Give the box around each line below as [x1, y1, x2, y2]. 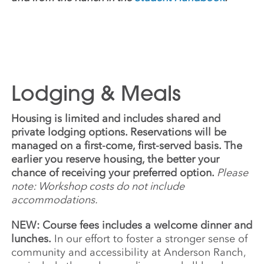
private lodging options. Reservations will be [11, 126, 227, 139]
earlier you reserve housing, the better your [11, 153, 220, 166]
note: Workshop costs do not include [11, 180, 185, 193]
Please [217, 166, 249, 180]
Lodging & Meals [11, 80, 181, 107]
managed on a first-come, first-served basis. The [11, 139, 243, 153]
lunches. [11, 232, 52, 246]
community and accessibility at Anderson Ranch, [11, 246, 246, 259]
